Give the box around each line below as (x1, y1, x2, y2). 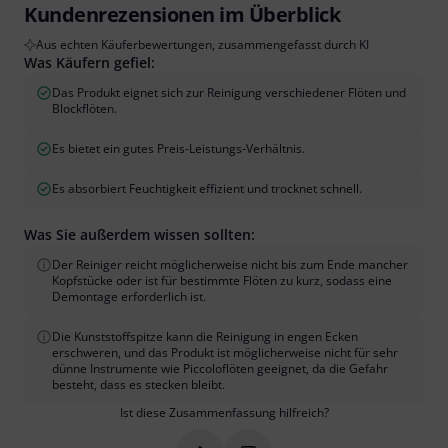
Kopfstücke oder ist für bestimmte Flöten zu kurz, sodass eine (52, 272, 392, 290)
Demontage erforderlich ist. (52, 288, 206, 306)
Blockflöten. (52, 100, 117, 118)
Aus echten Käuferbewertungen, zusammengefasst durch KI (36, 36, 369, 54)
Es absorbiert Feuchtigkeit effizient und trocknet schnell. (52, 180, 362, 198)
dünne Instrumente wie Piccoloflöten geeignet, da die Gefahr (52, 360, 388, 378)
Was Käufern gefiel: (24, 53, 155, 73)
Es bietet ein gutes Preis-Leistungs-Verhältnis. (52, 140, 305, 158)
